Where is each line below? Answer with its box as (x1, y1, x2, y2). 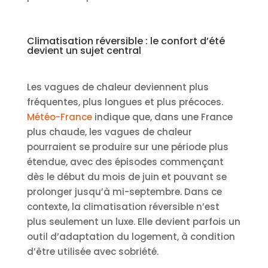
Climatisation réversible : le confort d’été (26, 33, 225, 48)
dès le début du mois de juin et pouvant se (26, 170, 227, 183)
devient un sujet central (26, 43, 141, 57)
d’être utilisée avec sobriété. (26, 245, 159, 258)
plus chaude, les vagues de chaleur (26, 125, 192, 138)
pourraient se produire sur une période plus (26, 140, 229, 153)
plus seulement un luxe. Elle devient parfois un (26, 215, 240, 228)
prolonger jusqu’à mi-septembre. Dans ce (26, 185, 222, 198)
